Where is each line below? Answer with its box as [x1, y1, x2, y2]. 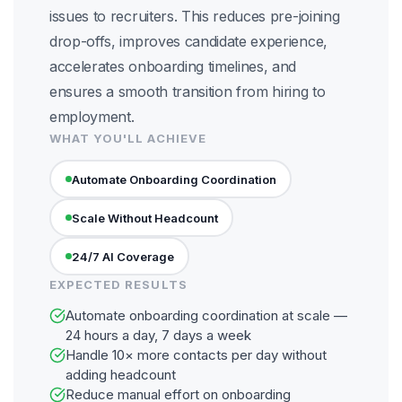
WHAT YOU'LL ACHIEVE [49, 131, 206, 145]
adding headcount [66, 366, 176, 383]
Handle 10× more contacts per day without [66, 346, 327, 363]
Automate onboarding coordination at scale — [66, 307, 347, 324]
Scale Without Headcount [71, 210, 218, 225]
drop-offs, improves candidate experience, [49, 32, 328, 50]
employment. [49, 108, 135, 126]
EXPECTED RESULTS [49, 277, 188, 292]
